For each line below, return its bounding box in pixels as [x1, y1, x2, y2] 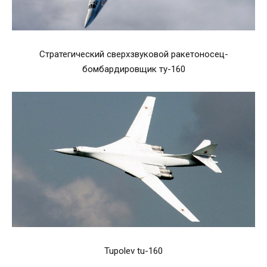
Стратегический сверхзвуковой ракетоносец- [39, 48, 228, 60]
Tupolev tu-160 [104, 245, 163, 256]
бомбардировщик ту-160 [82, 63, 185, 74]
